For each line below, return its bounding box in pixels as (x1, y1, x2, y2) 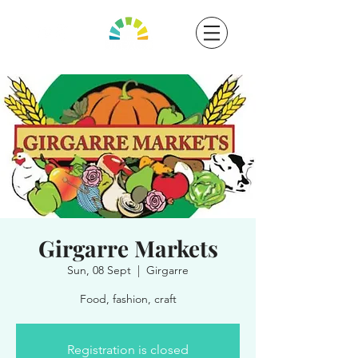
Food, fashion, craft (79, 292, 177, 306)
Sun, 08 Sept (67, 263, 131, 277)
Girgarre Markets (38, 233, 218, 263)
